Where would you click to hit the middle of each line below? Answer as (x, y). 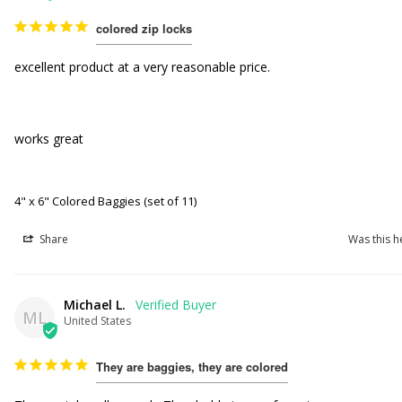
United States (98, 321)
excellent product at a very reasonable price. (143, 67)
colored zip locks (144, 28)
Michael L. (95, 305)
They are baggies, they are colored (192, 367)
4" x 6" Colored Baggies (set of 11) (106, 201)
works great (49, 139)
